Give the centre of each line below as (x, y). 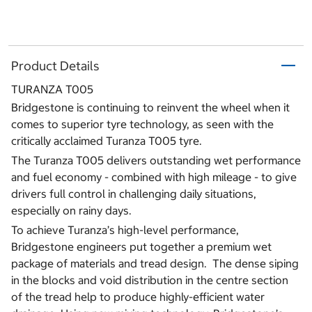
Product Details (55, 65)
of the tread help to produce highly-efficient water (138, 297)
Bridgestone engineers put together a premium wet (141, 247)
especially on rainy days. (71, 211)
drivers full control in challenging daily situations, (134, 194)
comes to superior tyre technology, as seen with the (142, 124)
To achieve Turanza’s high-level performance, (125, 230)
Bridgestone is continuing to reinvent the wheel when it (150, 108)
